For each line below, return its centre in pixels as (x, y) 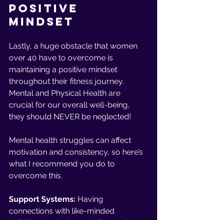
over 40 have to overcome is (62, 58)
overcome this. (36, 176)
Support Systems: (43, 199)
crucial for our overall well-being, (70, 105)
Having (91, 199)
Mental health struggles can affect (71, 140)
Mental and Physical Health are (66, 93)
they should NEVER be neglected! (70, 117)
